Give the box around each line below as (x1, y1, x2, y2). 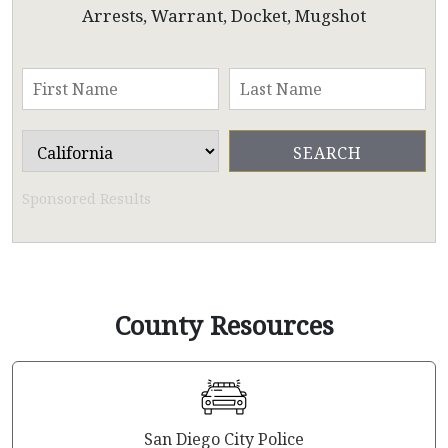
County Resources (114, 307, 334, 343)
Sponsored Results (22, 189, 151, 208)
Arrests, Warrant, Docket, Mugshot (82, 4, 366, 27)
